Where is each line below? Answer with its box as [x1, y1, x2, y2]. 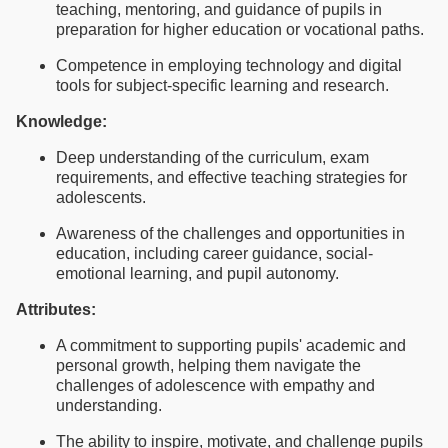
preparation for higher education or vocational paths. [56, 20, 424, 38]
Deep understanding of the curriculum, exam [56, 148, 369, 166]
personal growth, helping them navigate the [56, 356, 361, 374]
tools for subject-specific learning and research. [56, 76, 389, 94]
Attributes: [16, 300, 96, 318]
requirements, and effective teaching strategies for [56, 168, 407, 186]
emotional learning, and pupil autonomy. [56, 264, 339, 282]
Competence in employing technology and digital [56, 56, 402, 74]
